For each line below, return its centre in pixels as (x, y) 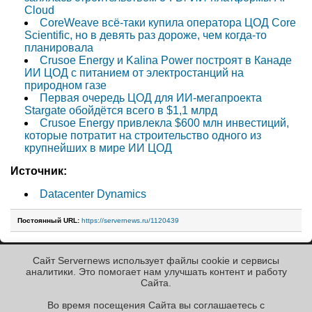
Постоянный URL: (48, 220)
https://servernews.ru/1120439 (130, 220)
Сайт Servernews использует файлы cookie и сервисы (156, 260)
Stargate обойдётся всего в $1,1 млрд (121, 110)
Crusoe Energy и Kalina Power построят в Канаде (166, 60)
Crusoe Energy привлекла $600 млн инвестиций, (164, 123)
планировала (59, 47)
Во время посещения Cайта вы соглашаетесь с (156, 305)
